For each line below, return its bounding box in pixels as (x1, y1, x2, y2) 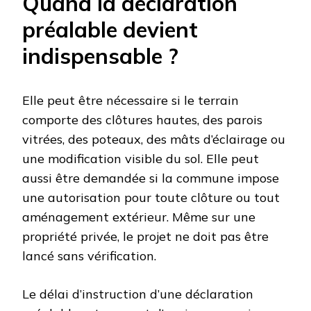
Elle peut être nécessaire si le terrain (22, 92, 239, 109)
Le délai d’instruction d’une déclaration (22, 286, 253, 303)
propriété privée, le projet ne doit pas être (22, 228, 269, 245)
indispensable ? (22, 42, 178, 70)
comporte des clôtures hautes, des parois (22, 112, 262, 128)
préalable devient (22, 16, 198, 44)
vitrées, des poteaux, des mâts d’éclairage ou (22, 131, 285, 148)
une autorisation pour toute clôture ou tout (22, 190, 280, 206)
